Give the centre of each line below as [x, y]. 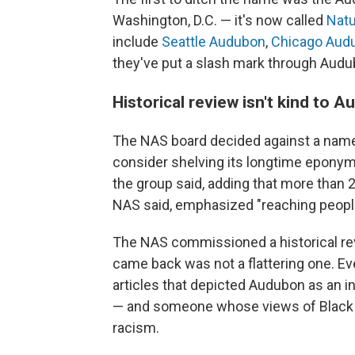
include [137, 41]
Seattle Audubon [214, 41]
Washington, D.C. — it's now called [219, 20]
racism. [136, 327]
